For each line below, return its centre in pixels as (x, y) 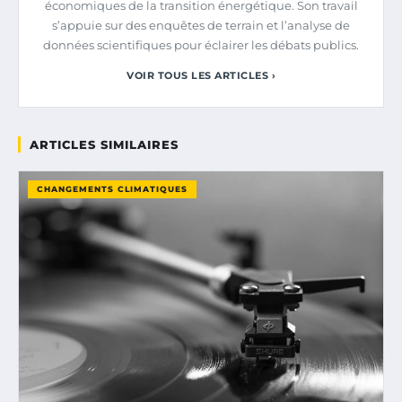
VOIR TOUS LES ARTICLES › (201, 76)
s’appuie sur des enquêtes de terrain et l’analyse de (201, 26)
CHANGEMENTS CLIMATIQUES (112, 189)
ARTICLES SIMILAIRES (104, 145)
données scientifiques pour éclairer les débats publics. (201, 45)
